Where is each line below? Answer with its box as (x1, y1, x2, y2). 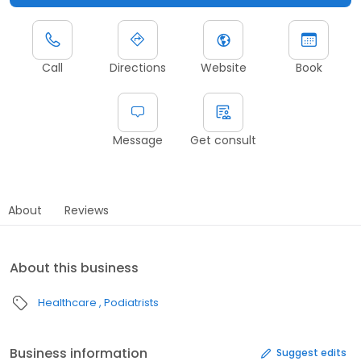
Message (113, 131, 163, 148)
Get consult (190, 131, 256, 148)
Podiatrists (104, 294, 159, 310)
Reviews (64, 201, 109, 218)
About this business (10, 258, 139, 277)
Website (200, 59, 247, 76)
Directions (110, 59, 166, 76)
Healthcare (38, 294, 97, 310)
